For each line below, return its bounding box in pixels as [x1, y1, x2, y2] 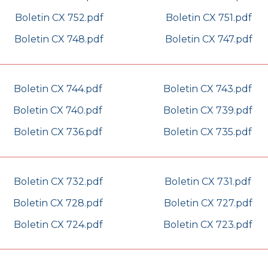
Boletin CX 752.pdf [14, 12, 103, 24]
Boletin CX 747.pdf [165, 33, 252, 45]
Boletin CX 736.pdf [13, 126, 102, 138]
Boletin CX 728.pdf [13, 197, 103, 209]
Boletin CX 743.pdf [163, 83, 252, 95]
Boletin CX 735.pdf [163, 126, 252, 138]
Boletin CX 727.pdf [163, 197, 252, 209]
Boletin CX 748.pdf [14, 33, 103, 45]
